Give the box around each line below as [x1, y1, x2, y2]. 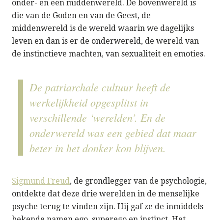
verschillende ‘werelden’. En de [29, 110, 165, 125]
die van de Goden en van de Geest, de [12, 10, 151, 20]
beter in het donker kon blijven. [29, 140, 166, 155]
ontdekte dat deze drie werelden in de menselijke [12, 189, 199, 198]
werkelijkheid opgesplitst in [29, 94, 148, 110]
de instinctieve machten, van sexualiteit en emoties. [12, 49, 205, 58]
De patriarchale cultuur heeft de [29, 79, 170, 94]
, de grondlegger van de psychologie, [70, 176, 207, 186]
